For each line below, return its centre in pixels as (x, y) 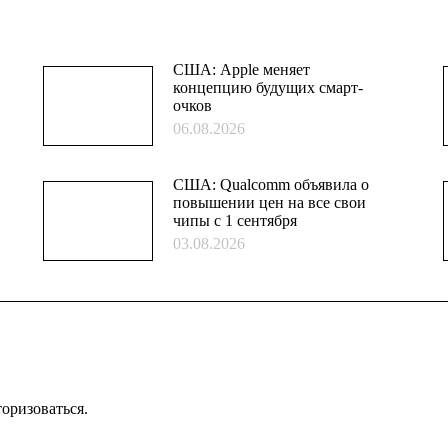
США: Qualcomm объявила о (271, 184)
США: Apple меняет (242, 69)
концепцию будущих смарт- (268, 87)
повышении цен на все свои (270, 202)
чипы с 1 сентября (235, 220)
